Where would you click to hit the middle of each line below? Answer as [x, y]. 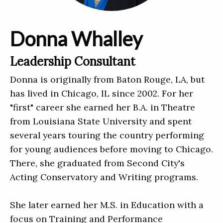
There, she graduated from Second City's [97, 163]
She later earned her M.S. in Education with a [107, 205]
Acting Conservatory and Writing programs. [104, 177]
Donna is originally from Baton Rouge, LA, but [107, 79]
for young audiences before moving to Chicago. [111, 149]
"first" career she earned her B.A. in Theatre [103, 107]
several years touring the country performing [107, 135]
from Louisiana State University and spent [101, 121]
